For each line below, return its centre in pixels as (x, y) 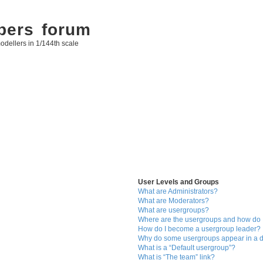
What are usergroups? (174, 210)
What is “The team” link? (177, 257)
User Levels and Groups (179, 182)
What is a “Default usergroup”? (187, 248)
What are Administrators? (178, 192)
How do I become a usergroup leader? (200, 229)
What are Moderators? (174, 201)
